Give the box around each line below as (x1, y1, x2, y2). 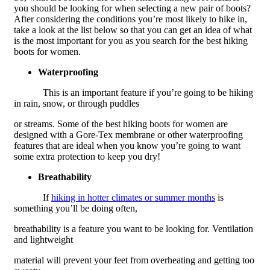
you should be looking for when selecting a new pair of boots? (13, 2, 251, 13)
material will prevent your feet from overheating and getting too (13, 254, 254, 265)
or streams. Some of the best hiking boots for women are (13, 118, 228, 129)
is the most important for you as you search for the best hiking (13, 35, 248, 46)
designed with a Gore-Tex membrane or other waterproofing (13, 129, 243, 140)
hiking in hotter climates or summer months (51, 192, 215, 202)
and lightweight (13, 234, 73, 245)
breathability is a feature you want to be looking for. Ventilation (13, 223, 253, 234)
